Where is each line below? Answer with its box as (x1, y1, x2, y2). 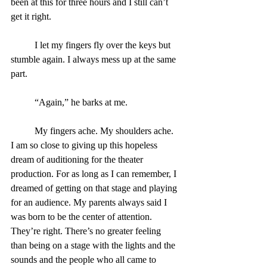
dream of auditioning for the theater (11, 154, 145, 164)
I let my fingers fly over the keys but (11, 39, 35, 50)
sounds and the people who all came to (11, 254, 159, 265)
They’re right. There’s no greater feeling (11, 225, 163, 236)
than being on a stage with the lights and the (11, 240, 178, 250)
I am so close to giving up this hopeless (11, 139, 160, 150)
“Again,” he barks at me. (35, 97, 128, 107)
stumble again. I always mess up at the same (11, 54, 178, 64)
